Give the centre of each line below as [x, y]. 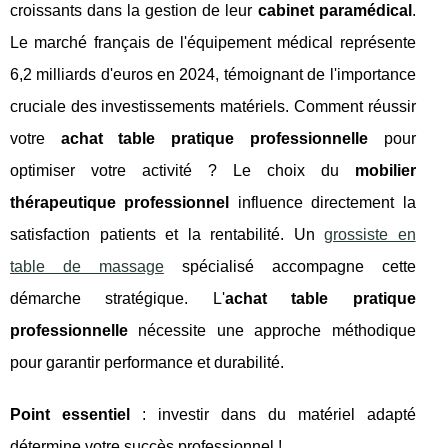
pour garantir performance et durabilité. [147, 362]
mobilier [385, 170]
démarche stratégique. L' [117, 298]
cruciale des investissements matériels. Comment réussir [213, 106]
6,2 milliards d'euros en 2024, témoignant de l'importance [213, 74]
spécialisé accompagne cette [289, 266]
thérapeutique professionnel [120, 202]
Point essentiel [70, 414]
